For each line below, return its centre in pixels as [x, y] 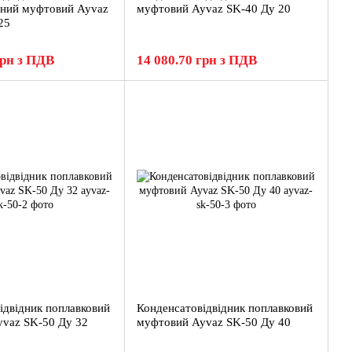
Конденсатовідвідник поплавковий [225, 308]
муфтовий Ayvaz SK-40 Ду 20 [214, 9]
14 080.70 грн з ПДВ [197, 60]
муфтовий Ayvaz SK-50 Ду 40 [214, 322]
